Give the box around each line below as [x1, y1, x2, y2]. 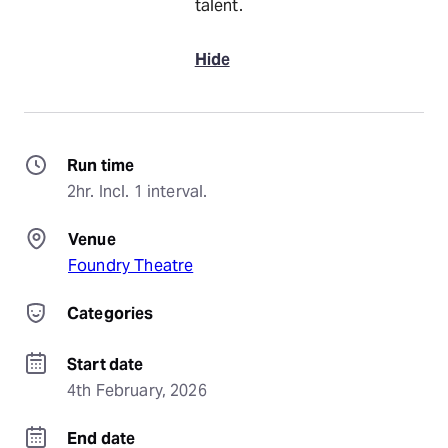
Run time [67, 155, 135, 176]
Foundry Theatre [68, 255, 194, 276]
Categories [67, 303, 154, 324]
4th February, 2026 [67, 380, 207, 401]
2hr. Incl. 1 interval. [67, 181, 208, 202]
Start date [67, 354, 144, 375]
